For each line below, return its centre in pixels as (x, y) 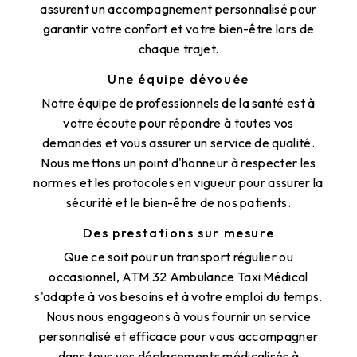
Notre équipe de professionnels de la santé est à (178, 102)
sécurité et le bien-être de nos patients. (178, 202)
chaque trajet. (178, 48)
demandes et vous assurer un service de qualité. (178, 142)
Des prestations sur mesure (178, 232)
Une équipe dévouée (178, 78)
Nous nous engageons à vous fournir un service (178, 316)
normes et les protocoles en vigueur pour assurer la (178, 182)
